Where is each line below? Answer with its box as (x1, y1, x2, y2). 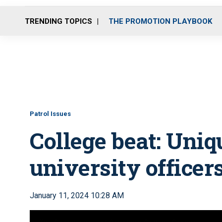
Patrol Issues (30, 110, 71, 117)
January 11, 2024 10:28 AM (30, 191, 124, 200)
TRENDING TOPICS (25, 16, 92, 26)
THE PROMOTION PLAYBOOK (109, 16, 212, 26)
